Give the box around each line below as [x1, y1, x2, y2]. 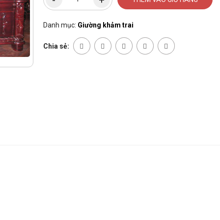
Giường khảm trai [77, 21, 134, 29]
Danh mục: [43, 21, 76, 29]
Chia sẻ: [43, 42, 71, 51]
